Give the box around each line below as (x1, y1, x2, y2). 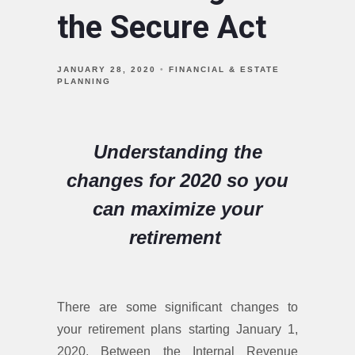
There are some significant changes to (57, 300, 298, 314)
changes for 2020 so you (67, 169, 288, 191)
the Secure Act (57, 8, 266, 46)
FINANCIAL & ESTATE (169, 64, 280, 74)
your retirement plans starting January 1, (57, 322, 298, 336)
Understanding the (93, 140, 262, 162)
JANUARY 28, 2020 (57, 64, 156, 74)
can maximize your (93, 197, 262, 219)
